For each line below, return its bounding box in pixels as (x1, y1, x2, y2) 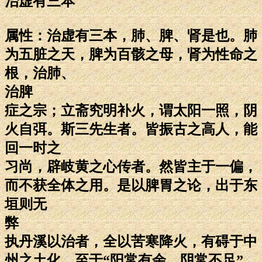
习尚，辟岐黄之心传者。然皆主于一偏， (5, 158, 257, 174)
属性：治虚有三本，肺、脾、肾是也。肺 (5, 27, 257, 43)
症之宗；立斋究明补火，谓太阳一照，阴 (5, 102, 257, 118)
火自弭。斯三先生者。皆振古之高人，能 (5, 121, 257, 137)
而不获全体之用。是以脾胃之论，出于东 (5, 177, 257, 193)
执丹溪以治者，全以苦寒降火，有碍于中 (5, 233, 257, 249)
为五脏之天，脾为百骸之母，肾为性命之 (5, 46, 257, 62)
